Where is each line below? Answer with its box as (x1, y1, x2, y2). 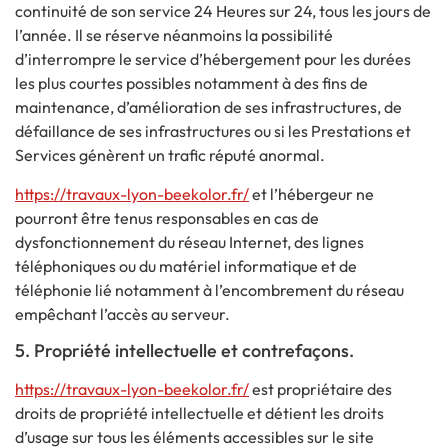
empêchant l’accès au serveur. (15, 303, 230, 324)
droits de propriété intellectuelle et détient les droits (15, 403, 384, 424)
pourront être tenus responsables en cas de (15, 207, 319, 228)
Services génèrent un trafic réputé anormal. (15, 145, 325, 166)
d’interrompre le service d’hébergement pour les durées (15, 49, 411, 70)
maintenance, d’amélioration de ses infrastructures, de (15, 97, 402, 118)
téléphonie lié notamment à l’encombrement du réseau (15, 279, 404, 300)
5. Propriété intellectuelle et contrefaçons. (15, 339, 354, 363)
